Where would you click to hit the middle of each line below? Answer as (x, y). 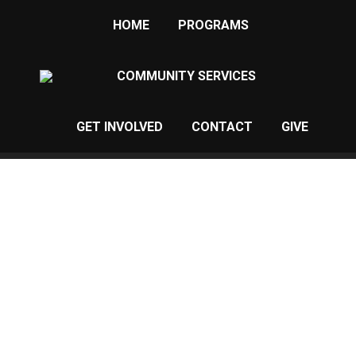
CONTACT (222, 127)
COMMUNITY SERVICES (186, 76)
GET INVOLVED (119, 127)
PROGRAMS (213, 25)
